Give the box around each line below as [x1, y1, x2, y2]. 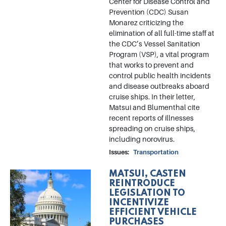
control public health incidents [109, 72, 211, 80]
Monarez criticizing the [109, 19, 184, 27]
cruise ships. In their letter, [109, 93, 195, 101]
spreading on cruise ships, [109, 125, 195, 133]
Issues [109, 148, 128, 156]
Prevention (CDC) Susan [109, 8, 189, 17]
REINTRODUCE [109, 179, 175, 189]
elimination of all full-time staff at [109, 29, 214, 38]
